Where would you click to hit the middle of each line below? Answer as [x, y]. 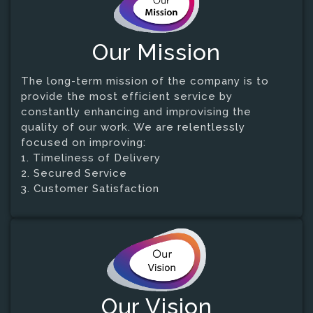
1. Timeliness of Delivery [91, 158]
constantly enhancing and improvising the [136, 111]
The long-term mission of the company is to [145, 81]
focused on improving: [83, 142]
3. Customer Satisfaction [90, 188]
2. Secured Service [74, 173]
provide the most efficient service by [127, 96]
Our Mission [156, 52]
